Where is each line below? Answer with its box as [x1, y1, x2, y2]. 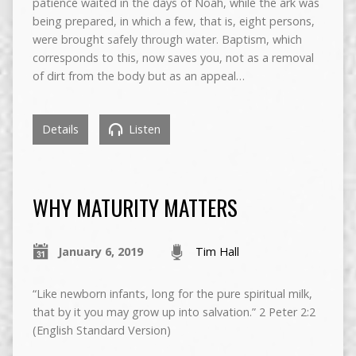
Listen [125, 122, 161, 137]
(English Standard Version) [32, 323, 171, 339]
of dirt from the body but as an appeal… [32, 68, 245, 84]
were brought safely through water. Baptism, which [32, 32, 302, 48]
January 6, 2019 [57, 244, 143, 260]
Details [41, 122, 79, 137]
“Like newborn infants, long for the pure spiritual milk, [32, 286, 312, 302]
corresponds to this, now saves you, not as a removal [32, 50, 314, 66]
